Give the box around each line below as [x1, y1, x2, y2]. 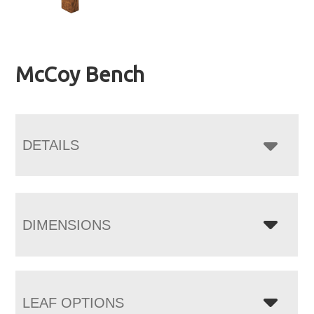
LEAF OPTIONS [22, 294, 125, 310]
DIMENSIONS [22, 217, 111, 233]
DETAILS [22, 137, 80, 153]
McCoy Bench [15, 62, 145, 86]
